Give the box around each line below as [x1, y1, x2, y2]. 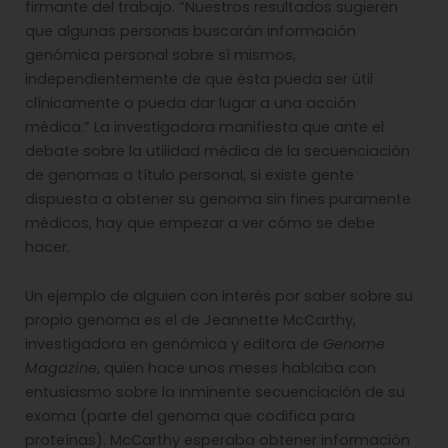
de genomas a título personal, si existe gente [25, 164, 354, 185]
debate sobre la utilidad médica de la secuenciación [25, 140, 410, 161]
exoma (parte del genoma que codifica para [25, 406, 355, 427]
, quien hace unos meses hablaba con [97, 358, 376, 379]
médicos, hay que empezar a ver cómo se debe [25, 212, 375, 233]
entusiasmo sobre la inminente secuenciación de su [25, 382, 405, 403]
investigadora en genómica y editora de [25, 334, 323, 355]
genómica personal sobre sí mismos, [25, 44, 296, 65]
